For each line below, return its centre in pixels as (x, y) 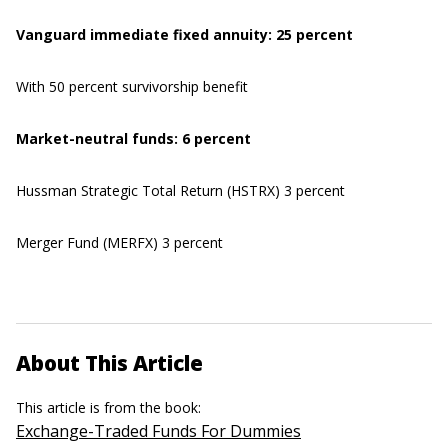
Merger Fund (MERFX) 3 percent (119, 243)
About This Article (109, 363)
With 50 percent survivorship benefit (132, 87)
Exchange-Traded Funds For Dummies (158, 431)
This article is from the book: (110, 408)
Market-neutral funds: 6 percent (133, 139)
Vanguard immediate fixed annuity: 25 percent (184, 35)
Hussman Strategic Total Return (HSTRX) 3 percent (180, 191)
